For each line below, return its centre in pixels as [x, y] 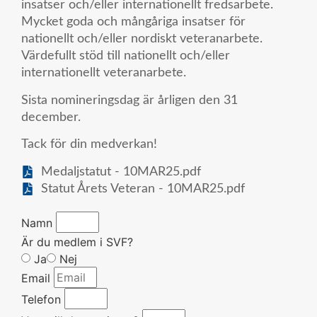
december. [51, 117]
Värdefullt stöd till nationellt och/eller [126, 56]
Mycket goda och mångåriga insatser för [133, 22]
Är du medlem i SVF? [77, 242]
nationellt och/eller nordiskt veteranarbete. [142, 39]
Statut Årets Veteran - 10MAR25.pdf [143, 189]
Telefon [41, 300]
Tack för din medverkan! [89, 145]
